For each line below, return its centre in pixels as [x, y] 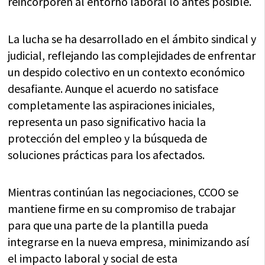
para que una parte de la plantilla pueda [108, 225]
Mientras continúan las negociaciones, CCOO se [123, 192]
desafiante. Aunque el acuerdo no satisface [113, 89]
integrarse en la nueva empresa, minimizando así [129, 242]
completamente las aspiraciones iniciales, [112, 105]
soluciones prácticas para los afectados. [106, 155]
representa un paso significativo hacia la [107, 122]
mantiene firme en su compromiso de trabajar [122, 209]
